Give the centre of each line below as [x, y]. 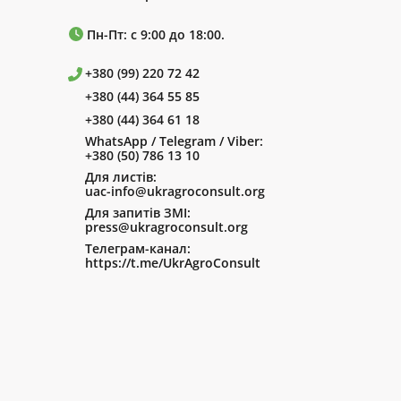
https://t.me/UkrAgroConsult [172, 263]
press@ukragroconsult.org [166, 227]
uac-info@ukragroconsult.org [175, 192]
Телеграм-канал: [137, 249]
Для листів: [120, 177]
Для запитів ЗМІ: [137, 213]
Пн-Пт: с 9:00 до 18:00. [156, 35]
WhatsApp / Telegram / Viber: [174, 141]
